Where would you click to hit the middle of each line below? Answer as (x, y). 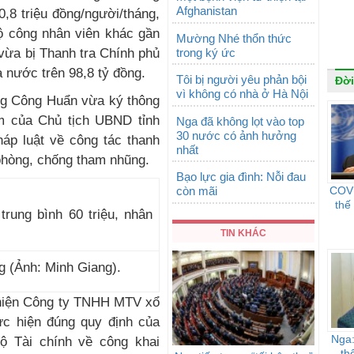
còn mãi (197, 191)
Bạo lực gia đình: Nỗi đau (241, 177)
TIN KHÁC (243, 233)
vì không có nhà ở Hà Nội (242, 94)
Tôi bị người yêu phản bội (241, 79)
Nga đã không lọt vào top (240, 121)
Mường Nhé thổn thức (234, 38)
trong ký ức (206, 52)
